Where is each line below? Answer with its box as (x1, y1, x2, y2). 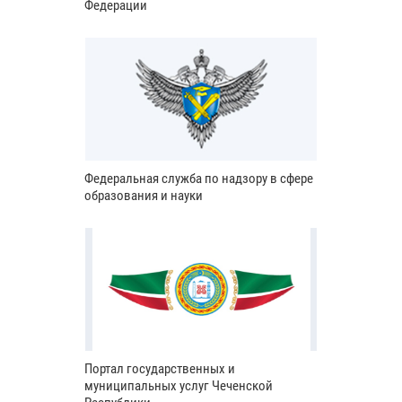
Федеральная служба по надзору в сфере (84, 170, 313, 187)
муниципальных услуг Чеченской (84, 377, 273, 394)
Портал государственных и (84, 360, 235, 377)
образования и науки (84, 187, 203, 204)
